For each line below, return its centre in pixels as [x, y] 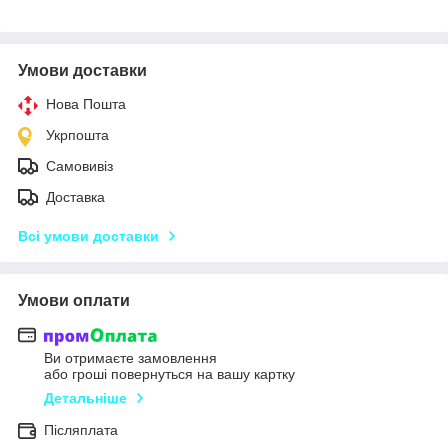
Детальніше [85, 398]
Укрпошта [77, 134]
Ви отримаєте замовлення [130, 358]
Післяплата [81, 430]
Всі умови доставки [88, 235]
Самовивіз [79, 165]
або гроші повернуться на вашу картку [169, 374]
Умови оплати [74, 300]
